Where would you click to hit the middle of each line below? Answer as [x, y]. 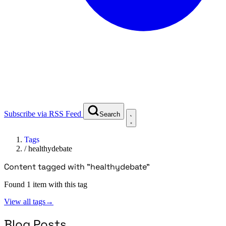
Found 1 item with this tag [46, 184]
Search [110, 114]
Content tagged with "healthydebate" [77, 166]
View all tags [25, 201]
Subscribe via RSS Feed [43, 114]
